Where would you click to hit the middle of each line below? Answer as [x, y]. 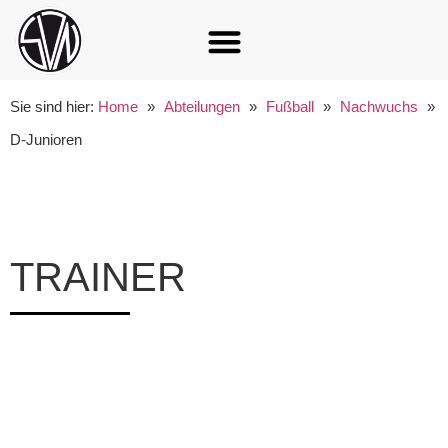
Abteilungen [202, 106]
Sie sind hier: [52, 106]
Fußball [290, 106]
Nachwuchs [379, 106]
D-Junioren [46, 139]
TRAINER [98, 277]
